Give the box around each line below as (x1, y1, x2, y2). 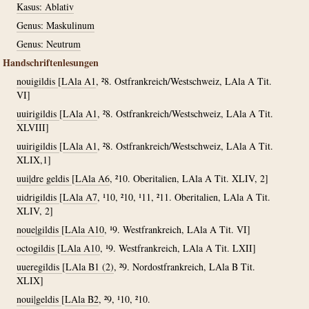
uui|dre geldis (17, 172, 72, 185)
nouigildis (17, 74, 58, 88)
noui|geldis (17, 292, 61, 306)
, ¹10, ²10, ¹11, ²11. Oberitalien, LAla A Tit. (97, 190, 270, 203)
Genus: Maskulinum (17, 19, 94, 32)
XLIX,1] (17, 153, 51, 166)
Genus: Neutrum (17, 37, 81, 50)
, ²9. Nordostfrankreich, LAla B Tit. (114, 260, 255, 273)
